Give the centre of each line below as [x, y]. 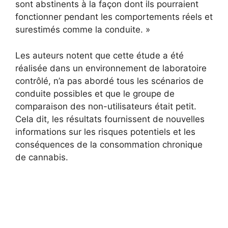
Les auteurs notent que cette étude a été [99, 55]
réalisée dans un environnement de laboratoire [111, 68]
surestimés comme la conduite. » [83, 30]
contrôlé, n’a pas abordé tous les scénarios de [109, 81]
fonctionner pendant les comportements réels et [114, 17]
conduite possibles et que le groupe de [95, 93]
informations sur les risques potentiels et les [105, 132]
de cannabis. [42, 157]
